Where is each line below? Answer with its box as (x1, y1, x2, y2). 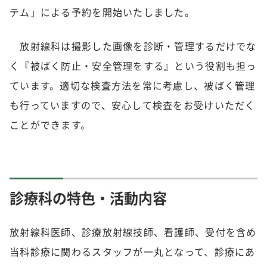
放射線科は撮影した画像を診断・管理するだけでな (10, 39, 257, 53)
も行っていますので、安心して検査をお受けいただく (10, 98, 256, 112)
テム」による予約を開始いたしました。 (10, 5, 195, 19)
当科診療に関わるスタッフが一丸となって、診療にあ (10, 244, 256, 259)
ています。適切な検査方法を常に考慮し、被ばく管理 (10, 78, 256, 92)
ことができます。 (10, 117, 101, 132)
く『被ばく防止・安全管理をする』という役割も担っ (10, 58, 257, 73)
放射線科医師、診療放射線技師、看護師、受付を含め (10, 225, 257, 239)
